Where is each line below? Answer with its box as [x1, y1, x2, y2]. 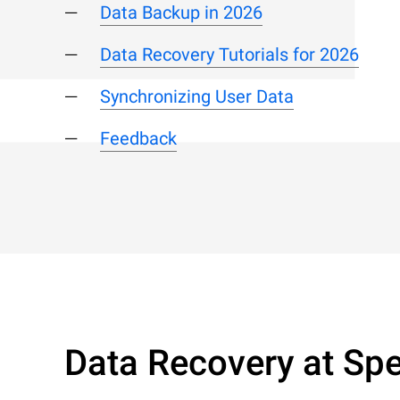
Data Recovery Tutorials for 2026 [100, 44, 359, 65]
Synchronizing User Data [100, 86, 294, 107]
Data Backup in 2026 [100, 2, 262, 23]
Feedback [100, 128, 177, 149]
